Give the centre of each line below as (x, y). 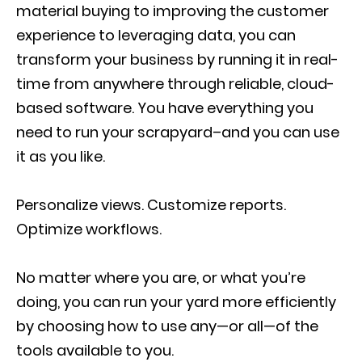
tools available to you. (95, 350)
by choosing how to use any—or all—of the (167, 326)
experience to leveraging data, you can (156, 35)
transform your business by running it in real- (177, 59)
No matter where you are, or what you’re (161, 278)
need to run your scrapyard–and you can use (178, 132)
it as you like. (61, 156)
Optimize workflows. (89, 229)
